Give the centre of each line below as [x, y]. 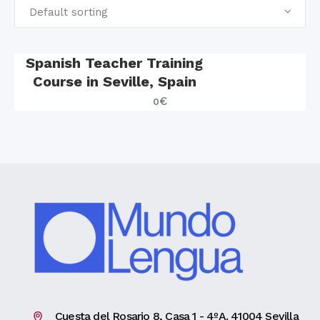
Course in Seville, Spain [114, 81]
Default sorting [69, 12]
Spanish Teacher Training [114, 63]
